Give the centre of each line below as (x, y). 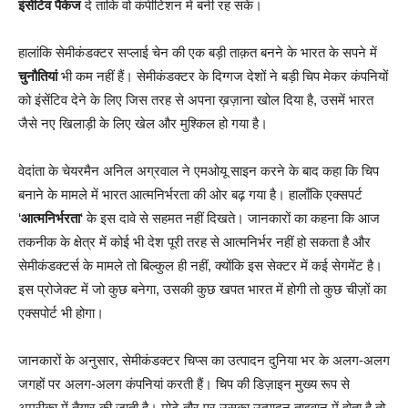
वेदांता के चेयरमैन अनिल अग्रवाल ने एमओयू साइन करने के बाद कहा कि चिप (199, 171)
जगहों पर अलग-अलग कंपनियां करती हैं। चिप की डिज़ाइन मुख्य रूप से (184, 384)
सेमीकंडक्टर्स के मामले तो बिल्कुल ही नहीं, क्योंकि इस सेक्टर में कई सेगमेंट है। (200, 266)
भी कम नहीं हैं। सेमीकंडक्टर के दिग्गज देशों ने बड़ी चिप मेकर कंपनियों (223, 76)
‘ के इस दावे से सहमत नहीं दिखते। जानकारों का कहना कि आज (230, 219)
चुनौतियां (38, 76)
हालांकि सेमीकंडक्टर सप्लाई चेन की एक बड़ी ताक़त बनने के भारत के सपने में (198, 53)
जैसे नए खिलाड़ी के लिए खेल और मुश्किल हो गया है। (143, 124)
